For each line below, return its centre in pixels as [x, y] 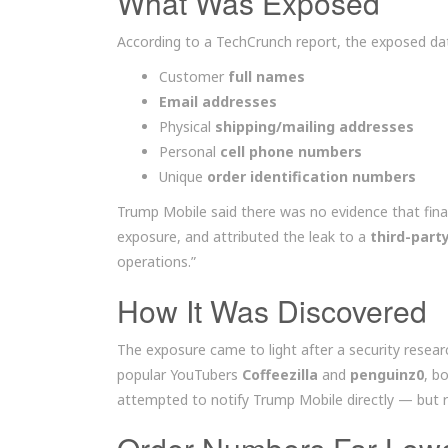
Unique [183, 176]
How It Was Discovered [272, 310]
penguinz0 [387, 374]
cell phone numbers [291, 151]
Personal [189, 151]
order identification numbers [311, 176]
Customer [193, 76]
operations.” [156, 261]
